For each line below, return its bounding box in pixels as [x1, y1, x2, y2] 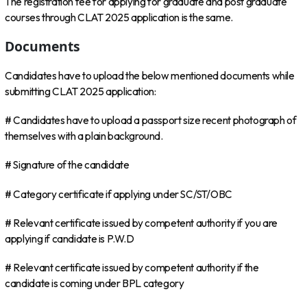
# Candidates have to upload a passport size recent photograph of [5, 113, 297, 127]
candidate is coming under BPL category [5, 277, 184, 291]
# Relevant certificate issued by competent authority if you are [5, 216, 278, 230]
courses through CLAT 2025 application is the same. [5, 10, 233, 24]
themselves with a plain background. [5, 129, 163, 143]
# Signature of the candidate [5, 158, 130, 172]
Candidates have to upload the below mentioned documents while [5, 69, 295, 82]
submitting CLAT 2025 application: [5, 84, 156, 98]
